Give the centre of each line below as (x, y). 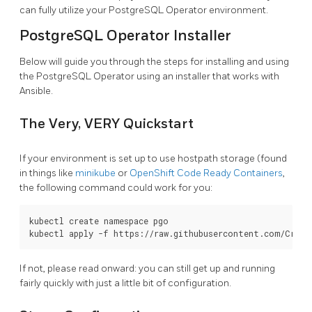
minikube (95, 173)
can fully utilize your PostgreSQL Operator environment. (144, 10)
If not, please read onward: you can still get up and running (147, 268)
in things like (47, 173)
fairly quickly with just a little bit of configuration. (125, 283)
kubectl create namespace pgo (99, 220)
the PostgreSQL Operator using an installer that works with (149, 76)
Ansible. (36, 91)
